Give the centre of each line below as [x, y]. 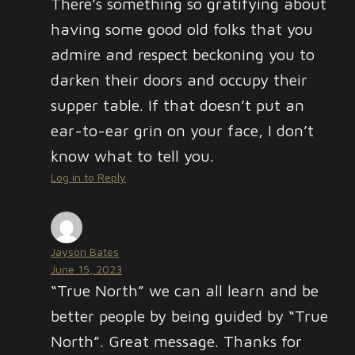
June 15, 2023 [86, 269]
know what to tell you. [132, 156]
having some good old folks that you [182, 29]
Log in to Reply [88, 177]
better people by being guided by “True [189, 316]
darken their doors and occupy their [179, 80]
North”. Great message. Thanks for [176, 341]
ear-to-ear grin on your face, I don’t [182, 130]
